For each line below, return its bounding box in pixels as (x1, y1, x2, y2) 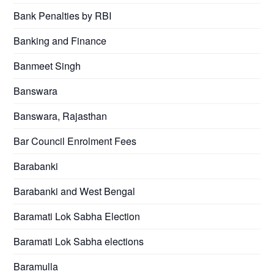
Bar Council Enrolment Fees (13, 133, 137, 148)
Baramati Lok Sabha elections (13, 234, 144, 248)
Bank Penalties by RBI (13, 8, 112, 23)
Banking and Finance (13, 33, 107, 48)
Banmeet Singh (13, 58, 81, 73)
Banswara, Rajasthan (13, 108, 108, 123)
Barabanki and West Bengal (13, 183, 136, 198)
